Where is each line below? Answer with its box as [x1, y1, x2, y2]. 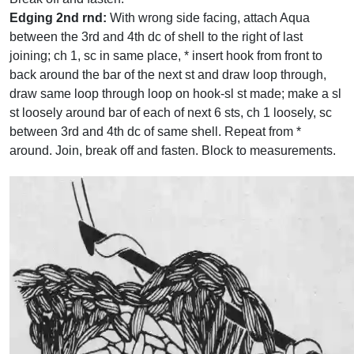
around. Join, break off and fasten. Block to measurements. [9, 144, 336, 157]
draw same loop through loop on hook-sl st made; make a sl [9, 87, 341, 100]
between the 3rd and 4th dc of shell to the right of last [9, 30, 303, 43]
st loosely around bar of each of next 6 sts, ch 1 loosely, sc [9, 106, 332, 119]
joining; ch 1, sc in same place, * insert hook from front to [9, 49, 322, 62]
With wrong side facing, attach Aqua [107, 11, 310, 24]
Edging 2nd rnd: [9, 11, 107, 24]
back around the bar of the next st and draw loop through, [9, 68, 326, 81]
